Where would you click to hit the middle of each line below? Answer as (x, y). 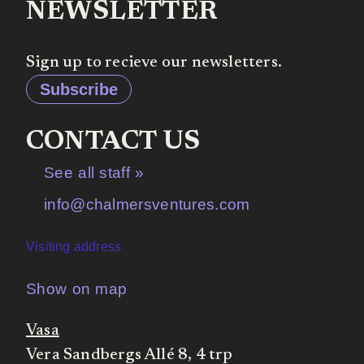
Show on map (77, 288)
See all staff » (94, 173)
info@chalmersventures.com (147, 205)
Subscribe (79, 90)
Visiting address (74, 247)
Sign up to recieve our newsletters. (154, 63)
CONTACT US (113, 143)
